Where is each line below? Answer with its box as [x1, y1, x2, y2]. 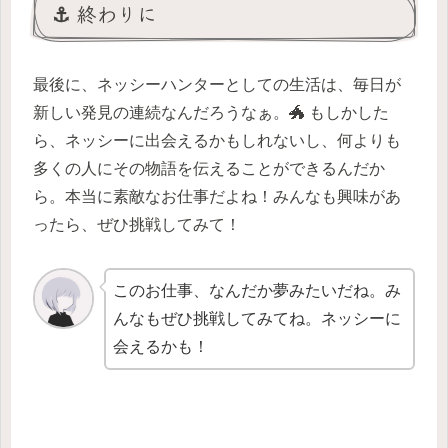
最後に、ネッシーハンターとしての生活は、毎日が [33, 76, 401, 94]
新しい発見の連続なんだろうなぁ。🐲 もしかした [33, 104, 389, 122]
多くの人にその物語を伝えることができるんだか [33, 160, 385, 178]
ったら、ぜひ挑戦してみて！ [33, 216, 241, 234]
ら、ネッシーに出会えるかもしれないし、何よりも [33, 132, 401, 150]
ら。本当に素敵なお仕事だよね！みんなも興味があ [33, 188, 401, 206]
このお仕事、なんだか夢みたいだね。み [113, 282, 402, 300]
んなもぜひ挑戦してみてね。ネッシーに [113, 310, 402, 328]
